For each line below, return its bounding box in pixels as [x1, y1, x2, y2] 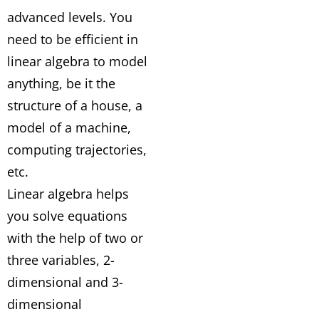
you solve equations [7, 207, 127, 224]
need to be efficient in [7, 31, 138, 48]
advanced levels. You [7, 9, 132, 26]
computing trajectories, [7, 141, 147, 158]
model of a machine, [7, 119, 131, 136]
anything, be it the [7, 75, 115, 92]
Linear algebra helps [7, 185, 129, 202]
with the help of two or [7, 229, 143, 246]
